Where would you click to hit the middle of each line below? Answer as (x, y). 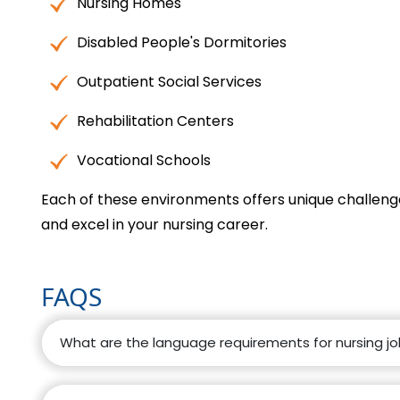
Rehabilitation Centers (155, 121)
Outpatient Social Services (169, 82)
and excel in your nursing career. (154, 225)
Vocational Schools (144, 161)
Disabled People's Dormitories (182, 43)
